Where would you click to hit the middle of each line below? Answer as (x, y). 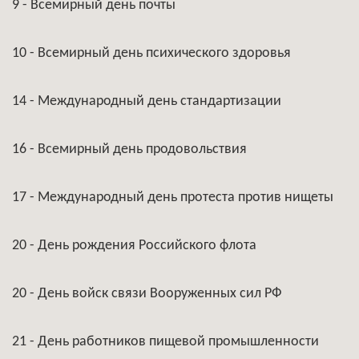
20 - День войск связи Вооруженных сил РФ (147, 294)
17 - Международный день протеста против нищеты (173, 198)
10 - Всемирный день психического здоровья (151, 53)
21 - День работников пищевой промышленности (165, 342)
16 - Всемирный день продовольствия (129, 149)
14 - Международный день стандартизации (147, 101)
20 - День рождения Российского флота (134, 246)
